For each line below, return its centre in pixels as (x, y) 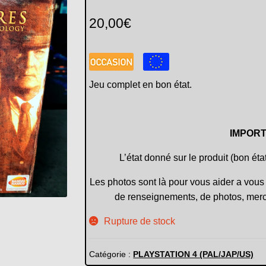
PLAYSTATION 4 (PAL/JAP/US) (194, 254)
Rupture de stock (140, 221)
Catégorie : (111, 254)
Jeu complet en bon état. (141, 84)
